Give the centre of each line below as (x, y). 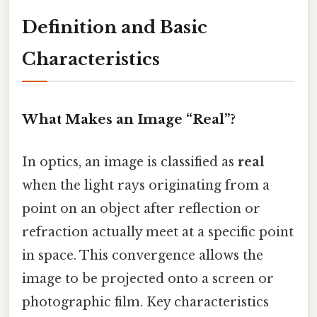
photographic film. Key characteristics (145, 302)
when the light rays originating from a (146, 185)
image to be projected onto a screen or (148, 278)
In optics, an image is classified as (130, 162)
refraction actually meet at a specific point (158, 232)
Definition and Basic (115, 27)
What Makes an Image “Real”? (129, 120)
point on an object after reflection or (141, 208)
